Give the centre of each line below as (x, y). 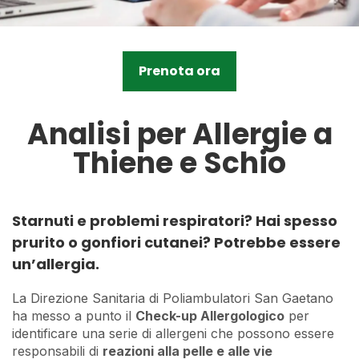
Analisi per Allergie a (179, 134)
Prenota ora (179, 71)
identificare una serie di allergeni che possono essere (173, 333)
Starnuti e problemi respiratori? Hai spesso (175, 220)
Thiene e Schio (179, 163)
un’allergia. (56, 264)
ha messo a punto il (74, 315)
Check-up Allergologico (210, 315)
